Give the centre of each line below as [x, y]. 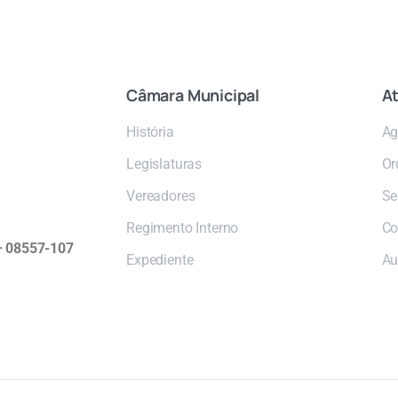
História [150, 132]
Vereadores [161, 196]
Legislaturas [164, 164]
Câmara [155, 96]
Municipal [223, 96]
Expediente [160, 260]
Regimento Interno [183, 228]
